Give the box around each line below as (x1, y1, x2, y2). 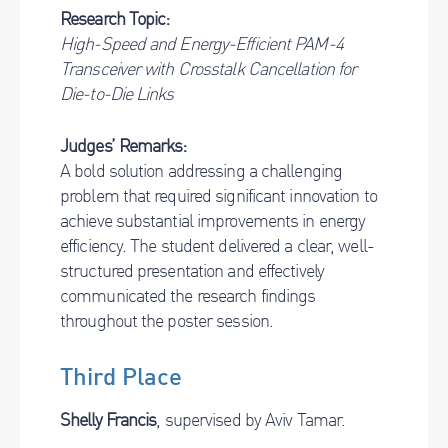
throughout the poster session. (60, 309, 274, 332)
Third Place (60, 361, 182, 392)
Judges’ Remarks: (60, 134, 187, 157)
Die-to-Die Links (60, 82, 174, 105)
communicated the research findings (60, 284, 316, 307)
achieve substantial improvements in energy (60, 209, 366, 232)
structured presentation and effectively (60, 259, 324, 282)
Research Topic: (60, 7, 170, 30)
